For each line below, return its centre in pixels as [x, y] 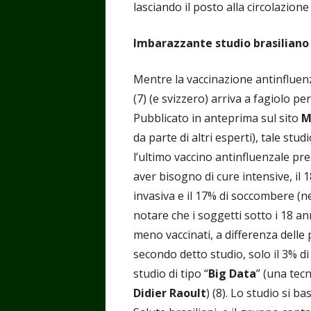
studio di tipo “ [171, 273]
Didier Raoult [170, 293]
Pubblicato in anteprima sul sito [217, 118]
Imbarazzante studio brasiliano [221, 43]
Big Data [232, 273]
